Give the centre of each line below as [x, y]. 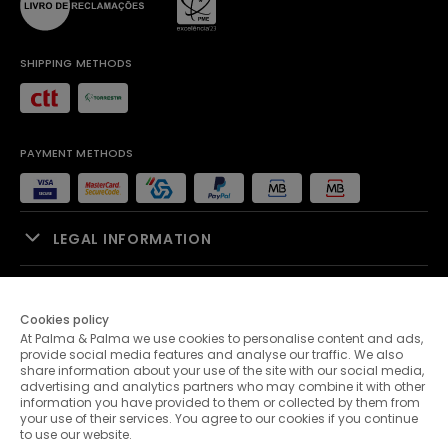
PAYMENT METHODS [76, 153]
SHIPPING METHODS [76, 63]
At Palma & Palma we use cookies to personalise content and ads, [221, 338]
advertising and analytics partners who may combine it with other [222, 386]
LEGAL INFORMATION [132, 238]
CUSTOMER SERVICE [128, 400]
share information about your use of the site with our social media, [222, 370]
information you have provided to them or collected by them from [220, 402]
